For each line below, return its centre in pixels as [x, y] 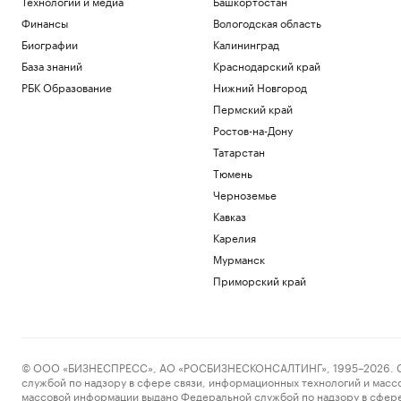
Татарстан [239, 151]
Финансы [45, 22]
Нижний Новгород [260, 86]
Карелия [234, 237]
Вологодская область [267, 22]
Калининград [246, 43]
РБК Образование [67, 86]
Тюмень [232, 172]
